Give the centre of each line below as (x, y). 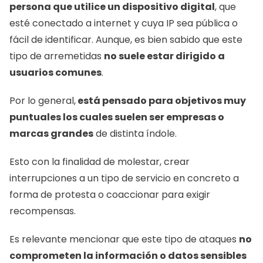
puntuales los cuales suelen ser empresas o (117, 117)
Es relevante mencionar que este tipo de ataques (124, 239)
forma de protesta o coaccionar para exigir (110, 195)
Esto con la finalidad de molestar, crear (100, 162)
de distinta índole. (136, 134)
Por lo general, (43, 101)
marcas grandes (51, 134)
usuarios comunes (55, 73)
